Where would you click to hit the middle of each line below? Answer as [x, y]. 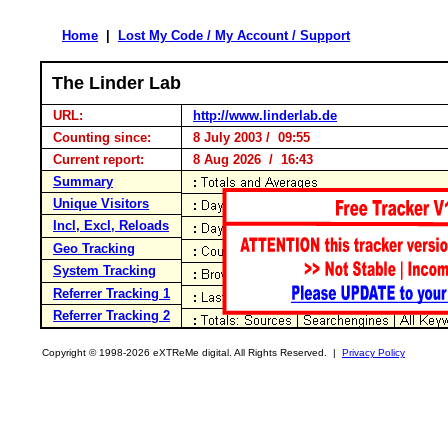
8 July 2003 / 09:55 [247, 137]
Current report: [98, 159]
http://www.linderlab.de [265, 115]
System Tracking [104, 270]
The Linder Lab [116, 83]
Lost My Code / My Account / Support [234, 35]
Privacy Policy [373, 352]
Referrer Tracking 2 [111, 315]
